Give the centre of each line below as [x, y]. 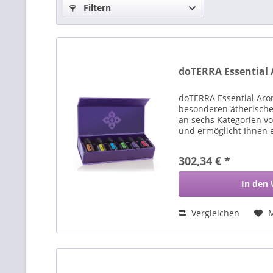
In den [255, 184]
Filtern [96, 8]
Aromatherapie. [211, 142]
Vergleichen [214, 213]
